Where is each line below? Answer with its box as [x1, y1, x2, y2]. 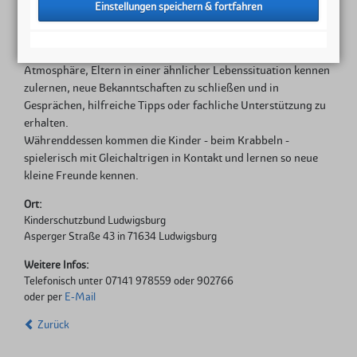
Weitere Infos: [23, 257, 89, 271]
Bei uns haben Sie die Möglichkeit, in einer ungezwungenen [23, 45, 317, 60]
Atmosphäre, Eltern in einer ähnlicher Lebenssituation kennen [23, 62, 330, 77]
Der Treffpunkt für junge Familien [23, 10, 189, 25]
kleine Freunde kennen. [23, 167, 139, 182]
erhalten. [23, 115, 69, 130]
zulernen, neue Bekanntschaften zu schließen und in [23, 80, 279, 95]
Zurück [37, 318, 70, 331]
